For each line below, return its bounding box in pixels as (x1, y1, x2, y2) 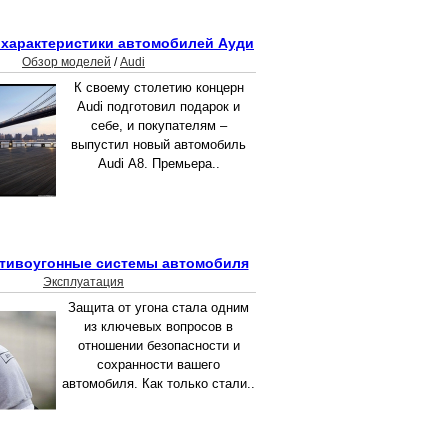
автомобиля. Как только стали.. (62, 376, 255, 392)
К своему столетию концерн (73, 80, 244, 96)
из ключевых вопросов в (84, 319, 233, 335)
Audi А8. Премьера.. (97, 156, 220, 172)
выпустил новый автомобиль (71, 137, 246, 153)
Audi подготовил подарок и (77, 99, 240, 115)
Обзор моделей (22, 55, 111, 70)
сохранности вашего (97, 357, 220, 373)
